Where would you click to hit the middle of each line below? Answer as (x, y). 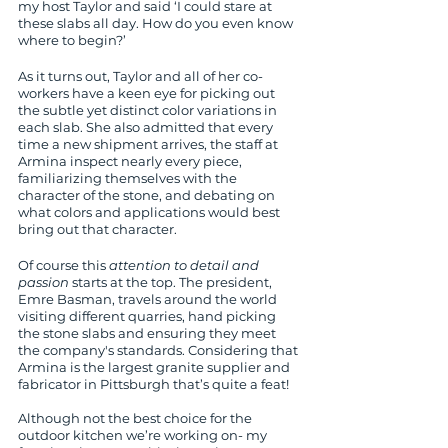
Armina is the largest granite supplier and (155, 367)
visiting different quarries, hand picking (148, 316)
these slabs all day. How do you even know (157, 23)
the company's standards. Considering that (159, 350)
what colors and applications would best (150, 212)
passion (43, 282)
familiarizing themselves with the (129, 178)
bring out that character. (97, 229)
